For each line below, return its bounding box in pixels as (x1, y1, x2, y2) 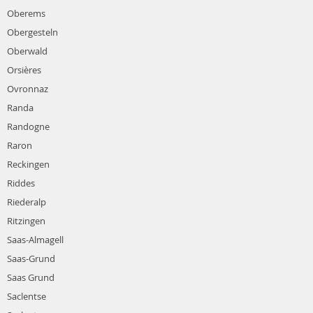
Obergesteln (7, 26, 58, 39)
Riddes (7, 177, 35, 190)
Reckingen (7, 158, 50, 171)
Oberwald (7, 45, 48, 58)
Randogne (7, 120, 50, 133)
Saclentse (7, 290, 46, 303)
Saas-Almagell (7, 233, 64, 247)
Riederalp (7, 196, 46, 209)
